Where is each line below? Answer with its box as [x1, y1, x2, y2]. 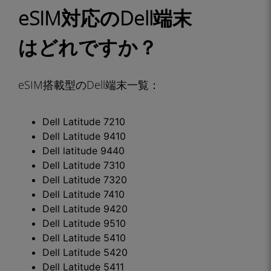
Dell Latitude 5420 [42, 246, 128, 258]
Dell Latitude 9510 [42, 217, 126, 229]
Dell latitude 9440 [42, 145, 125, 157]
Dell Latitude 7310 [42, 159, 125, 171]
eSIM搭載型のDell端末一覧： [18, 77, 160, 92]
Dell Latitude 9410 [42, 130, 126, 142]
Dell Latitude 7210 [42, 116, 125, 128]
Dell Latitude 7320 [42, 174, 127, 186]
